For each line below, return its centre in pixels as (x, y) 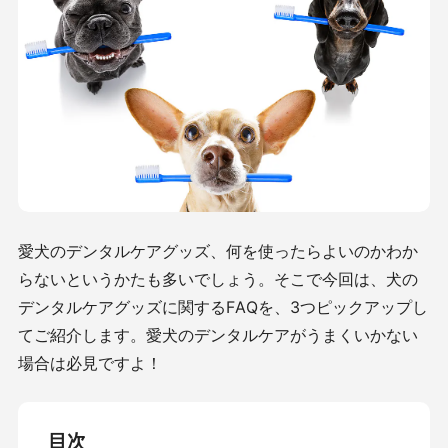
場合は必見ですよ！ (90, 362)
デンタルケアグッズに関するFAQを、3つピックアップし (223, 306)
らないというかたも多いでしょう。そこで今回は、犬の (218, 278)
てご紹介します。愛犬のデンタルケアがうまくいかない (218, 334)
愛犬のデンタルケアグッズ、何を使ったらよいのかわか (218, 250)
